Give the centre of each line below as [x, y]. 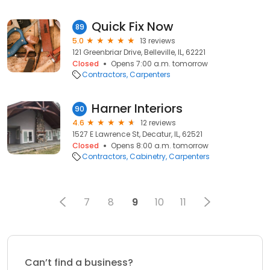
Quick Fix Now [133, 27]
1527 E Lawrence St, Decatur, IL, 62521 [137, 134]
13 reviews [158, 41]
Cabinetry [148, 156]
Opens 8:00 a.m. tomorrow [160, 146]
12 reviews [158, 123]
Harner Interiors [137, 108]
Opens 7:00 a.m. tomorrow [159, 64]
